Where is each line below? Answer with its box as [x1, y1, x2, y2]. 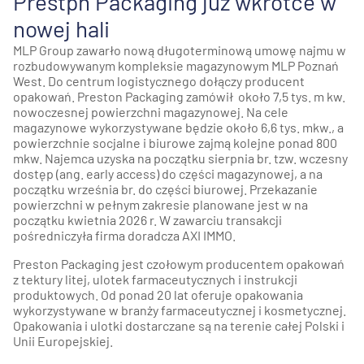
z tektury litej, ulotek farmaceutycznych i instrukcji [13, 271, 297, 288]
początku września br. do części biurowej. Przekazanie [13, 181, 318, 197]
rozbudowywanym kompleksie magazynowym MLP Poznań [13, 58, 339, 74]
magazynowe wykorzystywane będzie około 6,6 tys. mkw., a [13, 119, 344, 136]
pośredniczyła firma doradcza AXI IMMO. [13, 227, 236, 244]
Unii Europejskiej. [13, 333, 113, 349]
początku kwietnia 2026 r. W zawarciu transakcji [13, 212, 282, 228]
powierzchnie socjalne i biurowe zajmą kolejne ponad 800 [13, 135, 337, 151]
